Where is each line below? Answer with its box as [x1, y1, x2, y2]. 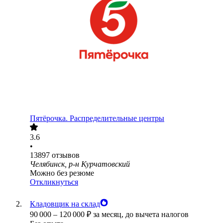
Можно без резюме [30, 169, 94, 178]
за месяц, [93, 210, 125, 219]
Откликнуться [30, 178, 78, 187]
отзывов [52, 151, 80, 160]
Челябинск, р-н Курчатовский [30, 160, 130, 169]
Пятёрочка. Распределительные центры [30, 114, 164, 123]
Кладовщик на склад [30, 200, 100, 209]
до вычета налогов [125, 210, 189, 219]
